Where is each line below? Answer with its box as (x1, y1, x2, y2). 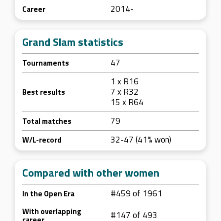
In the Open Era (22, 188, 74, 199)
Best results (22, 86, 65, 98)
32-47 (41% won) (110, 133, 171, 146)
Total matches (22, 115, 72, 127)
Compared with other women (22, 164, 159, 181)
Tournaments (22, 57, 69, 69)
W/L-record (22, 134, 62, 146)
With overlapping (22, 206, 81, 217)
